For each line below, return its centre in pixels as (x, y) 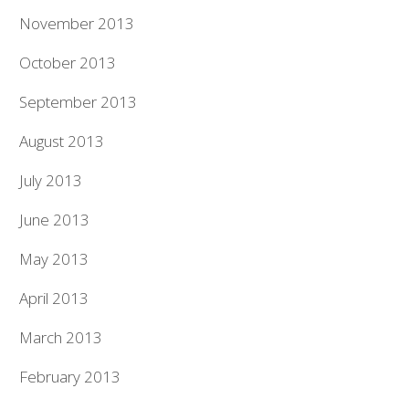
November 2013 (77, 23)
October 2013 (68, 63)
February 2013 (70, 377)
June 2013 (55, 220)
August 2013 (62, 141)
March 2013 (61, 337)
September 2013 (79, 102)
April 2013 (54, 298)
